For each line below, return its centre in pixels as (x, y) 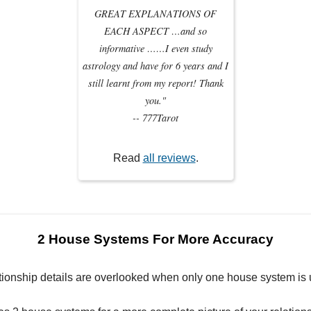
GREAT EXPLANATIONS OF (155, 14)
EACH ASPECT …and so (155, 31)
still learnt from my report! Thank (155, 83)
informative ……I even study (155, 49)
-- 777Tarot (155, 118)
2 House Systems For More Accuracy (155, 239)
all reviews (169, 158)
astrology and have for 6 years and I (155, 66)
